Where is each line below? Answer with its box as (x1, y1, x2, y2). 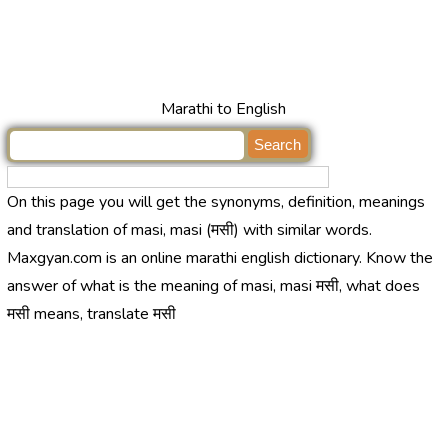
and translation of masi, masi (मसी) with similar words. (6, 219, 372, 242)
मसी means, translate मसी (6, 303, 176, 326)
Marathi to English (161, 98, 287, 121)
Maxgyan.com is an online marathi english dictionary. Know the (6, 247, 433, 270)
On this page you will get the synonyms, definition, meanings (6, 191, 425, 214)
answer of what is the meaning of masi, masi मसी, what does (6, 275, 420, 298)
